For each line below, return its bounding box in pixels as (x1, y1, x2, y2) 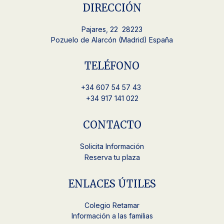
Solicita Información (80, 141, 144, 150)
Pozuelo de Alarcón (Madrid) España (51, 35, 173, 44)
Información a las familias (71, 211, 153, 220)
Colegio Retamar (84, 200, 139, 209)
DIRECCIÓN (82, 1, 141, 14)
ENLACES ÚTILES (68, 177, 156, 190)
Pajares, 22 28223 (81, 24, 142, 33)
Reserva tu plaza (84, 152, 140, 161)
